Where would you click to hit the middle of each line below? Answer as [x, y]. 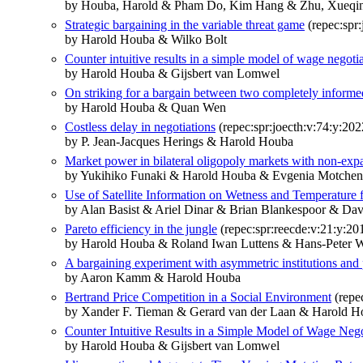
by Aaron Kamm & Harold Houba [153, 277]
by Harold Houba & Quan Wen [145, 107]
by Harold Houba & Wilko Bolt [146, 39]
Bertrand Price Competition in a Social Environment [198, 297]
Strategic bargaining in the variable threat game [185, 24]
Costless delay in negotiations [140, 126]
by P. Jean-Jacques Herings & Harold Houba [179, 141]
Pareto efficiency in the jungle [141, 228]
